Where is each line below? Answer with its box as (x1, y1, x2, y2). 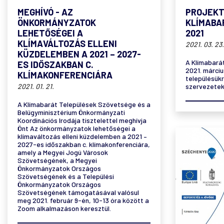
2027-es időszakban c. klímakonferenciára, (17, 139, 150, 148)
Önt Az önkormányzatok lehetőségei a (17, 123, 135, 132)
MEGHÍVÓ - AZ (17, 6, 73, 17)
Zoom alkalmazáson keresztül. (17, 203, 111, 212)
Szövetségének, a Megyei (17, 155, 97, 164)
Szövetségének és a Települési (17, 171, 114, 180)
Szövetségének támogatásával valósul (17, 187, 139, 196)
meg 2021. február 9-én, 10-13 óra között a (17, 195, 149, 204)
